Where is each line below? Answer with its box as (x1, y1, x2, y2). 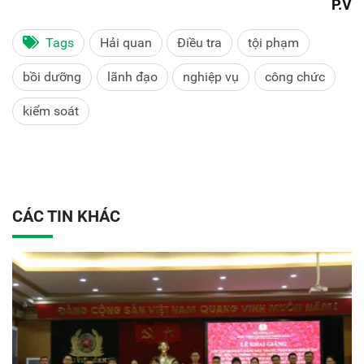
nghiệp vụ (183, 68, 240, 84)
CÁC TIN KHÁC (12, 206, 120, 226)
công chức (264, 68, 325, 84)
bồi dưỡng (23, 68, 81, 84)
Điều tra (177, 34, 223, 50)
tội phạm (247, 34, 299, 50)
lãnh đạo (106, 68, 158, 84)
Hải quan (99, 34, 152, 50)
